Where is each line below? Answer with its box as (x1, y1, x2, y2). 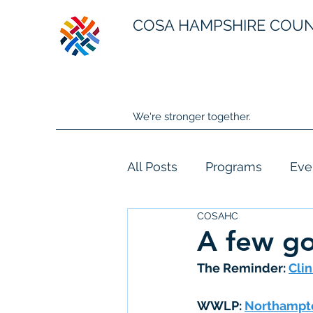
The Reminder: (197, 261, 289, 275)
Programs (205, 159, 262, 174)
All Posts (127, 159, 177, 174)
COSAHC (197, 210, 238, 221)
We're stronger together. (133, 110, 251, 123)
